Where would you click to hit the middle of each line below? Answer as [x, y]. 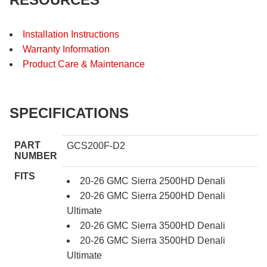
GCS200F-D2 [96, 145]
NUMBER [36, 156]
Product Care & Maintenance [84, 64]
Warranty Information [66, 49]
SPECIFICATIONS [69, 113]
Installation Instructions [71, 34]
